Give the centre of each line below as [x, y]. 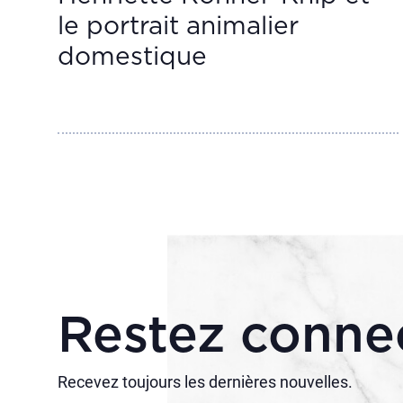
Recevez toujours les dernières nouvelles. [205, 381]
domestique [132, 58]
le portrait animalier [178, 27]
